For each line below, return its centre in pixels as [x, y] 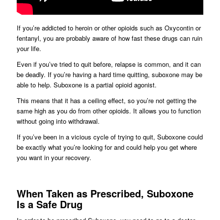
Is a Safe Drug [49, 204]
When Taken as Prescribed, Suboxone [105, 193]
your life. [29, 49]
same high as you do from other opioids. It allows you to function [109, 111]
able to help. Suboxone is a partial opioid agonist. [86, 85]
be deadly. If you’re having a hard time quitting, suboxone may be [109, 75]
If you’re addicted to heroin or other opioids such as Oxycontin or [109, 28]
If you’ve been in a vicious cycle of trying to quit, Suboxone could [110, 137]
